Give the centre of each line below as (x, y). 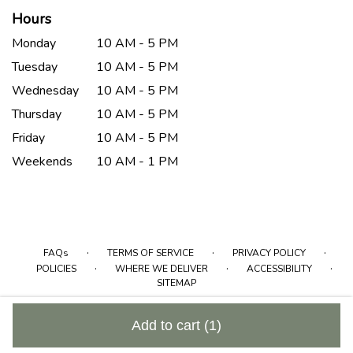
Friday (28, 138)
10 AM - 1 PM (137, 162)
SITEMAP (176, 283)
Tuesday (35, 67)
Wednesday (45, 91)
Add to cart (168, 325)
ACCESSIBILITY (279, 269)
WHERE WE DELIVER (162, 269)
